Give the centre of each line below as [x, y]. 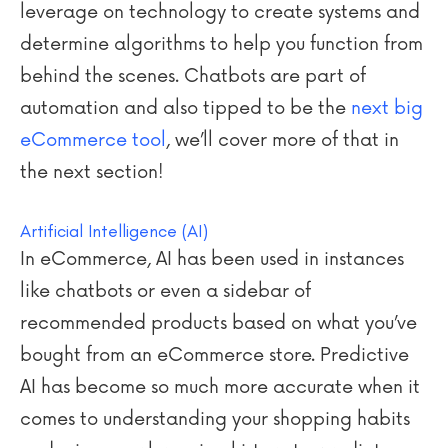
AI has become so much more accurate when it [220, 386]
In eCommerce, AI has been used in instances [212, 258]
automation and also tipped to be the [185, 108]
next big [387, 108]
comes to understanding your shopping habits [215, 418]
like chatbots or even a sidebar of [165, 290]
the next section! [91, 172]
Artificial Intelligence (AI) [116, 230]
